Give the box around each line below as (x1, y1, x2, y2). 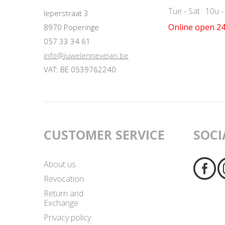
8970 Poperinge (44, 22, 99, 32)
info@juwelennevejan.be (44, 50, 129, 60)
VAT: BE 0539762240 (44, 64, 116, 74)
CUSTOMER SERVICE (44, 126, 165, 143)
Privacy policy (44, 211, 91, 223)
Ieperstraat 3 (44, 8, 88, 18)
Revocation (44, 173, 84, 184)
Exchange (44, 197, 78, 208)
